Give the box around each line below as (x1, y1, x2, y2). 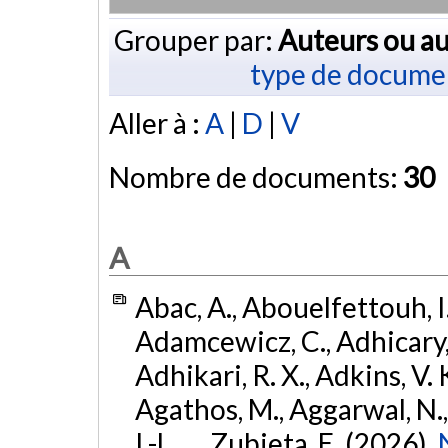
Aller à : (109, 106, 205, 141)
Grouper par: (113, 22, 278, 57)
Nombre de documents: (109, 160, 403, 195)
